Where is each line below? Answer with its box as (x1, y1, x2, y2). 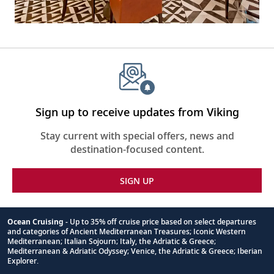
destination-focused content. (70, 143, 204, 156)
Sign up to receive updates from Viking (35, 105, 239, 119)
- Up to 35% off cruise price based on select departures (64, 217, 256, 227)
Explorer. (7, 256, 39, 266)
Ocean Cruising (7, 217, 64, 227)
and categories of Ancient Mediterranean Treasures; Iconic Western (7, 226, 246, 237)
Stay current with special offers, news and (40, 129, 234, 143)
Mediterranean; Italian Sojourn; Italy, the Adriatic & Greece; (7, 236, 216, 246)
